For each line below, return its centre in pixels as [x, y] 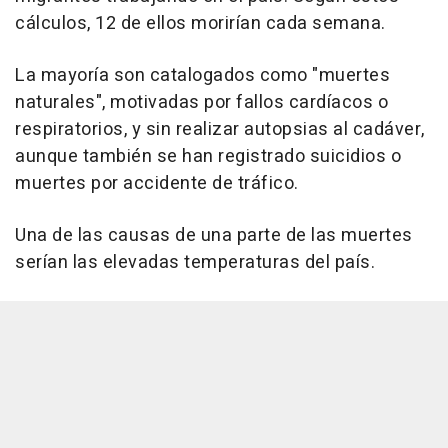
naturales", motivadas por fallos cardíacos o [201, 103]
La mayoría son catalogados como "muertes [202, 76]
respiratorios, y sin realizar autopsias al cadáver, [220, 130]
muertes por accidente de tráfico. [157, 184]
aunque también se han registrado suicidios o [208, 157]
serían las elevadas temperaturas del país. [195, 263]
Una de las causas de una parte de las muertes [214, 236]
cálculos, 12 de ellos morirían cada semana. [200, 24]
